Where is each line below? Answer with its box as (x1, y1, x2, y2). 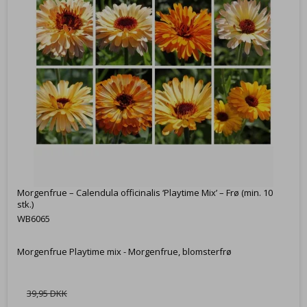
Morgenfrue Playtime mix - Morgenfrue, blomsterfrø (17, 245, 232, 258)
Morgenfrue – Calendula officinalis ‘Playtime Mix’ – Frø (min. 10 (17, 186, 273, 199)
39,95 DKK (27, 287, 67, 300)
